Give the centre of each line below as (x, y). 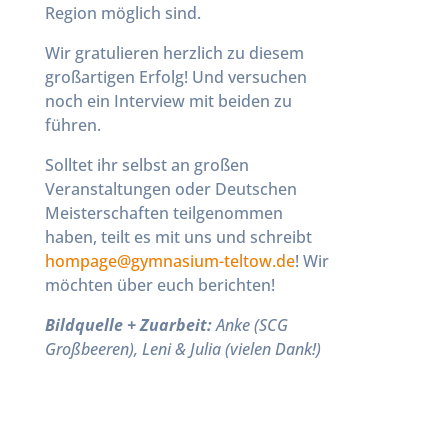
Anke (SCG (249, 325)
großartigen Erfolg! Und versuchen (175, 77)
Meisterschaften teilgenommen (163, 213)
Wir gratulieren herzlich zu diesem (174, 53)
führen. (72, 125)
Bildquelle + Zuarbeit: (128, 325)
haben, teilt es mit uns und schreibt (178, 237)
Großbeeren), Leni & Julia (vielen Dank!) (182, 349)
